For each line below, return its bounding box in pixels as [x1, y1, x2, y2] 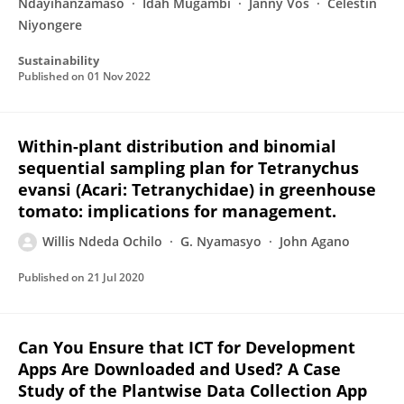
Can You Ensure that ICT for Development [18, 336, 355, 358]
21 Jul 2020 [87, 270, 144, 285]
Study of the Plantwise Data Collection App [18, 380, 367, 401]
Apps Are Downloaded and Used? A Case [18, 358, 341, 380]
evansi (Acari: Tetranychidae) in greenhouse [18, 179, 376, 200]
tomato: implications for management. [18, 200, 336, 222]
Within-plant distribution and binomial [18, 135, 336, 157]
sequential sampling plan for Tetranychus [18, 157, 359, 179]
